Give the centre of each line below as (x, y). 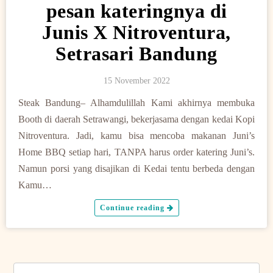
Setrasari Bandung (136, 54)
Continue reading (133, 208)
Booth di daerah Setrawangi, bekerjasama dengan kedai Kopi (136, 119)
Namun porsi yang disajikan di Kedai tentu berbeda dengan (136, 168)
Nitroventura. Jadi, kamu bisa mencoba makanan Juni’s (136, 136)
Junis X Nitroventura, (136, 32)
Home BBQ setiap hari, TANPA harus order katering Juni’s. (136, 152)
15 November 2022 (136, 81)
